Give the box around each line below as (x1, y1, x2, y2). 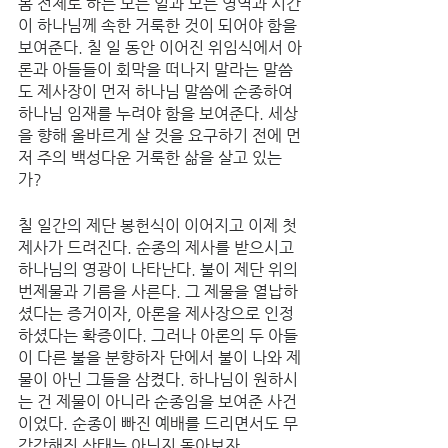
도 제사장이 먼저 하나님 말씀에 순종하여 (18, 82, 297, 101)
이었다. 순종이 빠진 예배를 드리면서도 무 (18, 414, 298, 433)
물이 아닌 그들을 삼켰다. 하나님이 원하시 (18, 370, 298, 389)
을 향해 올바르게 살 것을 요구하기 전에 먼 (18, 126, 301, 145)
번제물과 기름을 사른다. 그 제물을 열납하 (18, 282, 298, 301)
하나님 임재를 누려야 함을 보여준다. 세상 (18, 104, 298, 123)
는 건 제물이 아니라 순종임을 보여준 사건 (18, 392, 297, 411)
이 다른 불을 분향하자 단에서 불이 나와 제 (18, 348, 301, 367)
